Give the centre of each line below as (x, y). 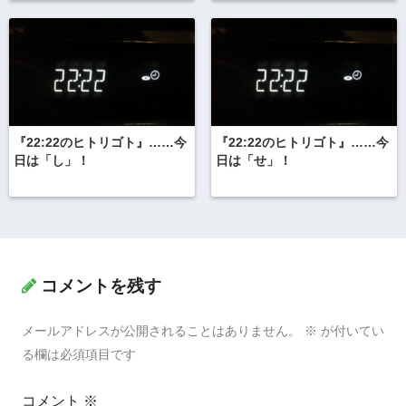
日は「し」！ (52, 160)
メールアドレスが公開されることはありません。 (161, 331)
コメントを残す (101, 286)
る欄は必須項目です (79, 355)
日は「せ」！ (253, 160)
